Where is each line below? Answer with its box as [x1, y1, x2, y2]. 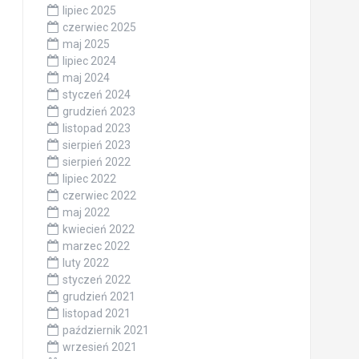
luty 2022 [62, 256, 109, 269]
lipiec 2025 [62, 3, 116, 17]
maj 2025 [62, 37, 110, 50]
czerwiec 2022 [62, 188, 136, 202]
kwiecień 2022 [62, 222, 135, 236]
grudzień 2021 [62, 289, 135, 303]
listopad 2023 [62, 121, 131, 135]
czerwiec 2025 [62, 20, 136, 34]
